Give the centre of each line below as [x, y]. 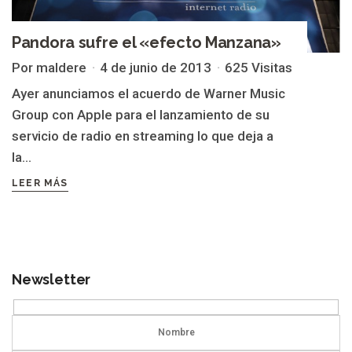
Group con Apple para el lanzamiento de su [141, 114]
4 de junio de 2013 [156, 67]
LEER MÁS [40, 183]
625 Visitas [258, 67]
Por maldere [49, 67]
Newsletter [51, 279]
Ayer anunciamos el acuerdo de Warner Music [148, 93]
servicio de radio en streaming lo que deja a [143, 136]
